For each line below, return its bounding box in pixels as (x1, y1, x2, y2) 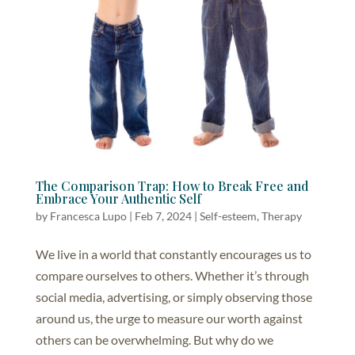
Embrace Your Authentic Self (35, 189, 201, 207)
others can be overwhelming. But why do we (35, 331, 273, 347)
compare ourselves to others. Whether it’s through (35, 267, 309, 283)
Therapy (261, 208, 302, 223)
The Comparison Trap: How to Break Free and (35, 177, 308, 194)
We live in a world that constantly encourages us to (35, 246, 311, 261)
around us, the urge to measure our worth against (35, 310, 303, 326)
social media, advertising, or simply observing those (35, 288, 312, 304)
